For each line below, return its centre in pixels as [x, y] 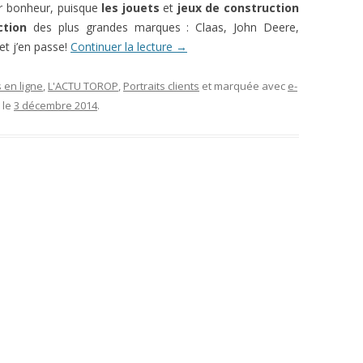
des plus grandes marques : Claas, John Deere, [163, 27]
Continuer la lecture [123, 46]
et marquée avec [243, 85]
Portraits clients [161, 85]
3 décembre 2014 [56, 105]
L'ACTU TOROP [83, 85]
